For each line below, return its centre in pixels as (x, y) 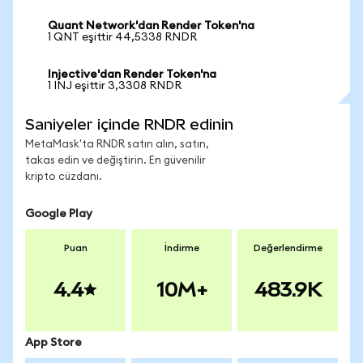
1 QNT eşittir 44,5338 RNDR (122, 37)
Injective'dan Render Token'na (132, 75)
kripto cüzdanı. (64, 177)
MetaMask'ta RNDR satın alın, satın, (117, 145)
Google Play (59, 214)
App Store (53, 343)
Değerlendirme (288, 248)
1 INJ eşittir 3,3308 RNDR (115, 86)
